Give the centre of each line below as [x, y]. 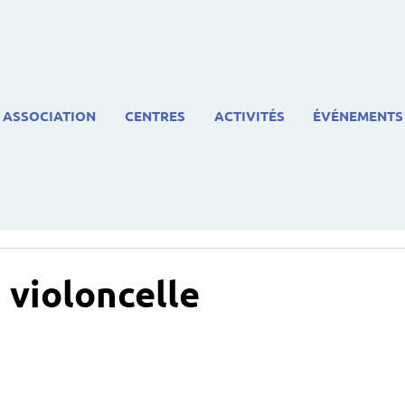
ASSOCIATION [49, 116]
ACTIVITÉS [250, 116]
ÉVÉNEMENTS [358, 116]
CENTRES [155, 116]
